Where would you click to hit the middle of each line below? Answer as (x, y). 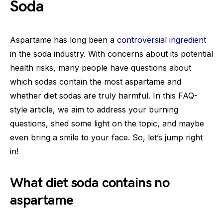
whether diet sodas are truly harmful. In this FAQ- (104, 95)
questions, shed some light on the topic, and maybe (107, 123)
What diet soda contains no (90, 183)
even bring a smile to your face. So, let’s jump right (106, 137)
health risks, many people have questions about (101, 67)
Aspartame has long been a (63, 40)
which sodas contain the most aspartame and (96, 81)
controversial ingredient (162, 40)
